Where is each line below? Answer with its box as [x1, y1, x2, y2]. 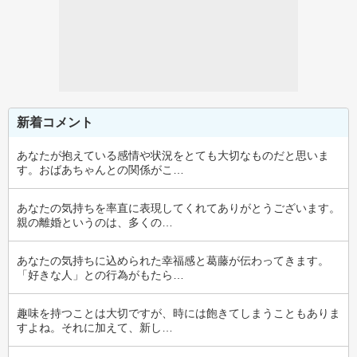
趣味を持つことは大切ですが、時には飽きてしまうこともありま [17, 307, 340, 320]
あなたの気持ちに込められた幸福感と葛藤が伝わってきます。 [17, 254, 329, 267]
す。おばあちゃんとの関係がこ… [17, 163, 184, 176]
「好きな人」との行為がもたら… [17, 269, 184, 281]
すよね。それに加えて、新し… [17, 321, 173, 334]
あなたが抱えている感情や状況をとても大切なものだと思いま [17, 149, 329, 162]
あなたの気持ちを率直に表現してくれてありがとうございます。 [17, 202, 340, 214]
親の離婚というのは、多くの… [17, 216, 173, 229]
